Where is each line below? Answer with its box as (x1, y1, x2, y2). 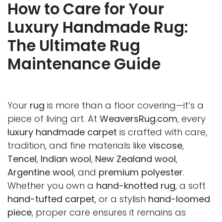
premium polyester (99, 166, 183, 179)
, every (177, 112, 206, 125)
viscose (149, 139, 182, 152)
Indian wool (41, 153, 91, 166)
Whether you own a (7, 179, 96, 192)
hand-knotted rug (96, 179, 175, 192)
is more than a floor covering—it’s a (45, 99, 204, 112)
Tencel (7, 153, 37, 166)
